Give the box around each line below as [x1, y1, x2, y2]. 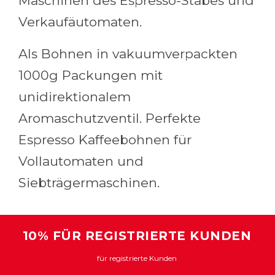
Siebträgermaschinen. [18, 174, 160, 190]
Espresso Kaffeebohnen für [18, 131, 192, 147]
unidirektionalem [18, 88, 131, 104]
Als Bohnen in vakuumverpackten [18, 45, 238, 61]
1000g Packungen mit [18, 67, 163, 83]
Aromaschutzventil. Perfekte [18, 110, 201, 126]
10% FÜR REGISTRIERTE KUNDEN [22, 228, 252, 243]
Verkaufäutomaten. [18, 14, 142, 29]
